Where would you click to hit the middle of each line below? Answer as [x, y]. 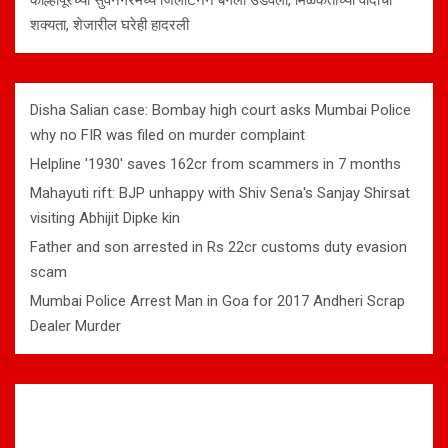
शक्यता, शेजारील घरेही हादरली [109, 25]
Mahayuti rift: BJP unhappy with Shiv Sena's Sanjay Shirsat [220, 193]
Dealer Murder [75, 326]
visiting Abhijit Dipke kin [105, 218]
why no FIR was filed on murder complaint [167, 135]
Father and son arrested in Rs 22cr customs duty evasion [218, 247]
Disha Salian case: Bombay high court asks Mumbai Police [220, 110]
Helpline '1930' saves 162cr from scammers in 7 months [215, 164]
